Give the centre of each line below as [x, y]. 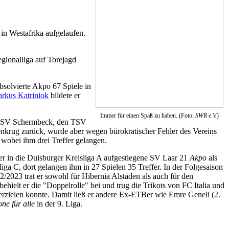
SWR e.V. [206, 115]
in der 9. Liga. [59, 203]
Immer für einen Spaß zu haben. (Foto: [148, 115]
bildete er [64, 95]
